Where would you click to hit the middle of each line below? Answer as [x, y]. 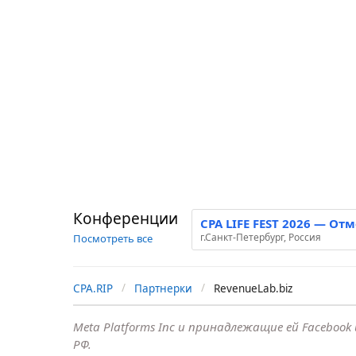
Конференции [126, 219]
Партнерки [163, 289]
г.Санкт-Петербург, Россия [261, 238]
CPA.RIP [93, 289]
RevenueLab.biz [253, 289]
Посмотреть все [113, 239]
